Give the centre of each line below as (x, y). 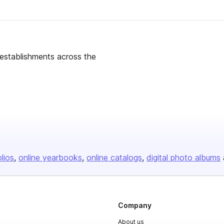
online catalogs (114, 157)
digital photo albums (183, 157)
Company (135, 205)
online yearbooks (50, 157)
